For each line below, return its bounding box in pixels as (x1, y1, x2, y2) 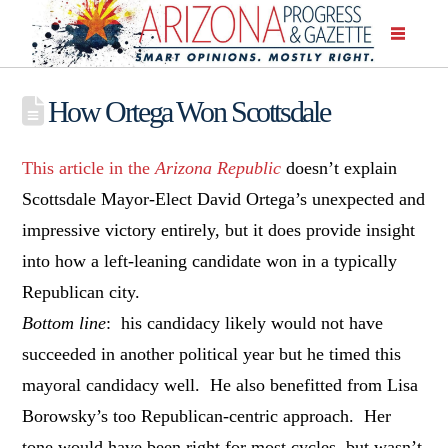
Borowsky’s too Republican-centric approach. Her (22, 405, 392, 426)
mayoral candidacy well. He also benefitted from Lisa (22, 374, 419, 395)
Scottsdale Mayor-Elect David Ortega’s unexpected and (22, 188, 426, 209)
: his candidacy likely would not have (106, 312, 384, 333)
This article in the (22, 157, 156, 178)
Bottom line (22, 312, 107, 333)
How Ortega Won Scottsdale (42, 94, 330, 128)
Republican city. (22, 281, 141, 302)
